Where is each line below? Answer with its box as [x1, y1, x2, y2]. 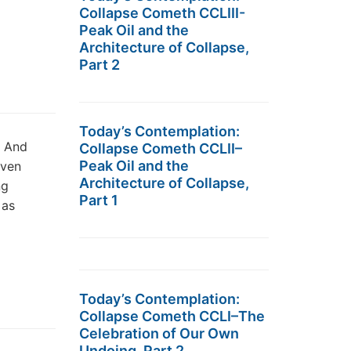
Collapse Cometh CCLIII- [79, 5, 245, 21]
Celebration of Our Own [79, 325, 239, 342]
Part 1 [79, 192, 118, 208]
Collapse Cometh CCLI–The [79, 308, 265, 324]
